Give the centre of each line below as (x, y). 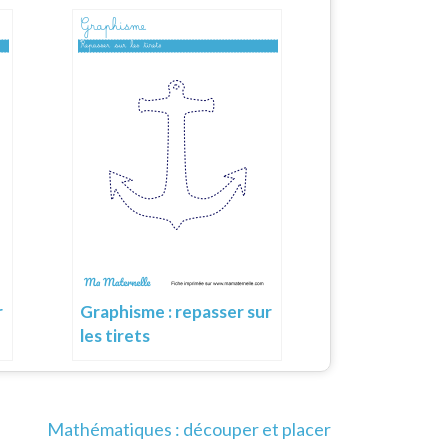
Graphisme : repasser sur (176, 311)
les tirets (115, 335)
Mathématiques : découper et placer (189, 428)
